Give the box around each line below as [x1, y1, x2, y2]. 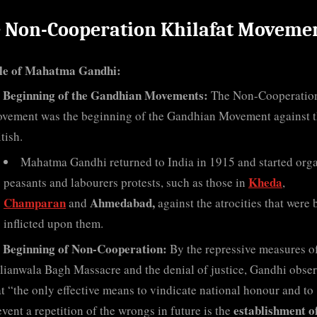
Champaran [4, 194, 66, 212]
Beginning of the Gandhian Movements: [2, 86, 208, 105]
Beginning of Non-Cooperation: [2, 239, 167, 258]
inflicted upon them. [4, 215, 103, 232]
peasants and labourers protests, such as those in [4, 174, 248, 191]
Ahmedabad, [87, 194, 155, 212]
